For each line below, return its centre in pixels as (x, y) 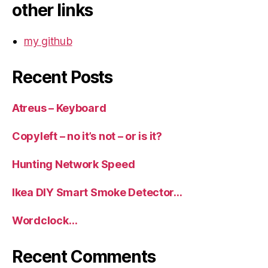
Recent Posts (63, 77)
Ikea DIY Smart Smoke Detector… (97, 192)
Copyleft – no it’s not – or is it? (87, 136)
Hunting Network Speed (74, 164)
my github (48, 41)
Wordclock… (45, 220)
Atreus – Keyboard (59, 108)
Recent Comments (84, 256)
